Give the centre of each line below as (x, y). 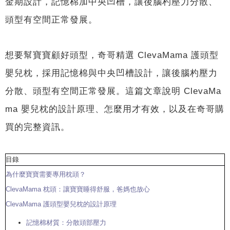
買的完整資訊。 (37, 127)
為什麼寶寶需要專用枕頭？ (46, 174)
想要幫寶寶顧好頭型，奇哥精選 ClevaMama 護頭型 (112, 55)
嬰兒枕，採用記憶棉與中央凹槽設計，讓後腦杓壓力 (111, 73)
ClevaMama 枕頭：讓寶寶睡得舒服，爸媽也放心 (78, 189)
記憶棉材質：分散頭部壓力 (66, 222)
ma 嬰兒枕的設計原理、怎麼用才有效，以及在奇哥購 (115, 109)
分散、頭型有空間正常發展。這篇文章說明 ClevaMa (113, 91)
